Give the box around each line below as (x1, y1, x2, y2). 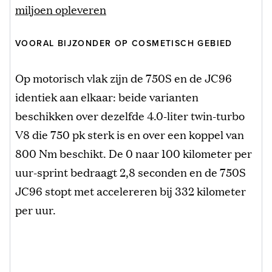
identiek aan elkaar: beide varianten (15, 88, 199, 104)
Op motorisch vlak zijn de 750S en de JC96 (15, 69, 232, 86)
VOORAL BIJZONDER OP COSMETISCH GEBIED (15, 38, 233, 49)
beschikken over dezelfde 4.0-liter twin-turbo (15, 107, 245, 123)
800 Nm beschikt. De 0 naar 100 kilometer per (15, 144, 252, 161)
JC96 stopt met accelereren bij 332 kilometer (15, 182, 246, 199)
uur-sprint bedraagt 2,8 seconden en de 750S (15, 163, 246, 180)
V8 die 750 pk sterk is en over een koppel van (15, 126, 244, 142)
